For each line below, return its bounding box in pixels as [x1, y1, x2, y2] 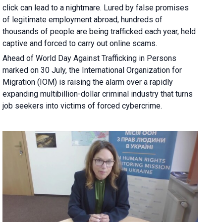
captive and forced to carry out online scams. [2, 38, 158, 48]
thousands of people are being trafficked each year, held [2, 26, 196, 36]
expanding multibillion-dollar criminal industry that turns [2, 89, 193, 99]
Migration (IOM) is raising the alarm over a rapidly [2, 77, 173, 87]
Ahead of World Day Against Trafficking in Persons [2, 53, 177, 63]
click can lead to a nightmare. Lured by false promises [2, 2, 189, 12]
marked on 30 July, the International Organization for [2, 65, 182, 75]
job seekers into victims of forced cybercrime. [2, 101, 163, 111]
